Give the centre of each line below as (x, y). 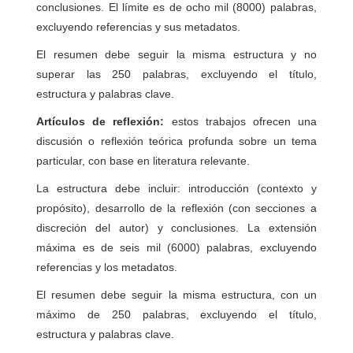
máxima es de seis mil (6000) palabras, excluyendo (176, 247)
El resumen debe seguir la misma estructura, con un (176, 295)
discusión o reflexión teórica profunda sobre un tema (176, 141)
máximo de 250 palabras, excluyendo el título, (176, 314)
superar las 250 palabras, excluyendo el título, (176, 74)
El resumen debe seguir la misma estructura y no (176, 54)
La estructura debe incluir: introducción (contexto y (176, 188)
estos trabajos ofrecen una (240, 121)
